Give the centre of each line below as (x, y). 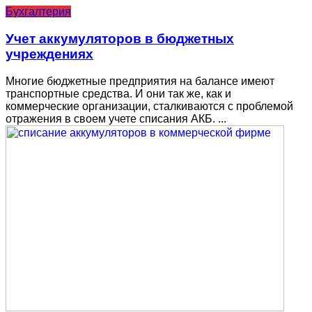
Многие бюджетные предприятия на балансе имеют (140, 81)
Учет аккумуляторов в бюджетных (120, 39)
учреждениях (49, 54)
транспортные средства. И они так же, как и (118, 93)
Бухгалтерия (38, 12)
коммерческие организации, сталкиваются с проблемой (149, 106)
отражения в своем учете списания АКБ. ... (116, 118)
